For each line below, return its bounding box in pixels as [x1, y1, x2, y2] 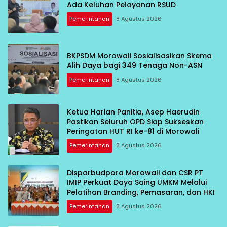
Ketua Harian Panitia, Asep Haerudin [67, 106, 200, 117]
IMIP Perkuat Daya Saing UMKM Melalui [67, 177, 207, 187]
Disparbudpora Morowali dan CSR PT [67, 167, 203, 178]
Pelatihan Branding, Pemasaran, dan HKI [67, 186, 215, 197]
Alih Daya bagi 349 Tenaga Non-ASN [67, 60, 202, 71]
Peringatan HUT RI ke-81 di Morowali [67, 126, 199, 136]
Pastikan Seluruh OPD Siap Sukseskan [67, 116, 204, 127]
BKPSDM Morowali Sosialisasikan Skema [67, 51, 212, 61]
